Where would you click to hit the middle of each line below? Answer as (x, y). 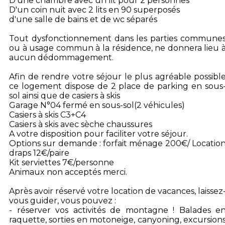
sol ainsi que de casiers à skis (65, 96)
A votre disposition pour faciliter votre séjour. (98, 134)
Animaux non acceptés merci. (68, 172)
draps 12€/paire (39, 153)
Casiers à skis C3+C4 (47, 115)
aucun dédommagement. (61, 58)
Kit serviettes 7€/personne (62, 162)
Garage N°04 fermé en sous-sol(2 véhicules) (97, 105)
